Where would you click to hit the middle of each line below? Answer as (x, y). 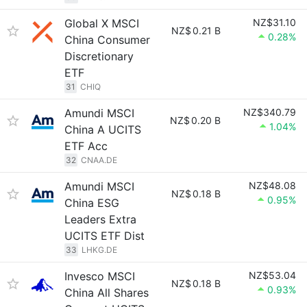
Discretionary (99, 56)
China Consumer (107, 40)
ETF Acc (86, 146)
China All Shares (107, 293)
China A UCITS (103, 130)
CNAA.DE (99, 160)
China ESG (92, 203)
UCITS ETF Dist (105, 236)
